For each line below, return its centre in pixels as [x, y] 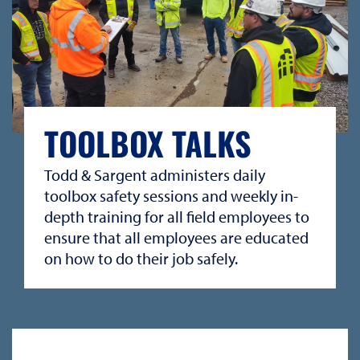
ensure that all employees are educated [176, 237]
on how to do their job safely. [141, 258]
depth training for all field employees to [177, 216]
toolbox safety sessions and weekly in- [171, 195]
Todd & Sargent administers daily [155, 174]
